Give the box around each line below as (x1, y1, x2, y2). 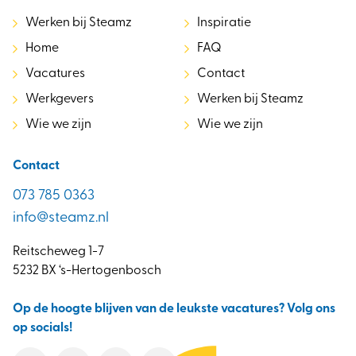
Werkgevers (25, 93, 94, 106)
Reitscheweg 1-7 (13, 246, 104, 259)
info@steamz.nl (13, 211, 109, 226)
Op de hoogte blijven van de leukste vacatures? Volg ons (13, 303, 335, 316)
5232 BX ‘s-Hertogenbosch (13, 265, 161, 278)
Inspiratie (197, 17, 251, 30)
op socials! (13, 322, 72, 335)
